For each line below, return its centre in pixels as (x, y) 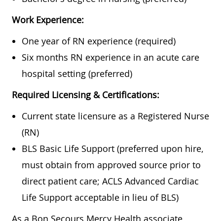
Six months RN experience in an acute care (110, 57)
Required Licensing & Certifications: (86, 95)
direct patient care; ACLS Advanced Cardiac (110, 181)
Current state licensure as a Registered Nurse (115, 116)
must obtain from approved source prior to (111, 165)
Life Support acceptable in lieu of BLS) (100, 198)
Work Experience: (48, 20)
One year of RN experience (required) (99, 41)
